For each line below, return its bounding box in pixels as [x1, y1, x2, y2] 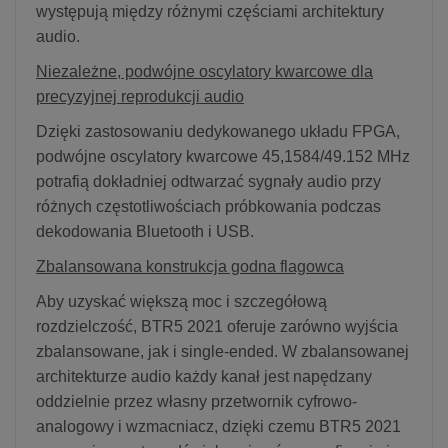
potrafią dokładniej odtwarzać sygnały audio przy [36, 172, 381, 190]
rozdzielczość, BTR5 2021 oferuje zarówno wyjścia [36, 317, 398, 335]
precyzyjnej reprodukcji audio [36, 87, 244, 105]
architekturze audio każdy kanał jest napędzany [36, 367, 372, 385]
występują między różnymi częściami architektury [36, 2, 384, 20]
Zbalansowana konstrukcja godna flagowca [36, 257, 344, 275]
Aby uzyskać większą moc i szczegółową [36, 292, 327, 310]
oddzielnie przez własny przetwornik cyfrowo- [36, 392, 357, 410]
